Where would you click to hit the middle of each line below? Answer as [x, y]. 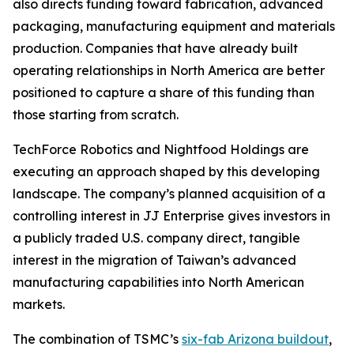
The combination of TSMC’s [97, 339]
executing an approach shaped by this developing [166, 171]
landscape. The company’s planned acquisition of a [169, 193]
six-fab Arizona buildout [255, 339]
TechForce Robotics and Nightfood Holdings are [161, 149]
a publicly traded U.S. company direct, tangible [156, 237]
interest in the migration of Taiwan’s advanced [154, 260]
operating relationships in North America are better [169, 70]
